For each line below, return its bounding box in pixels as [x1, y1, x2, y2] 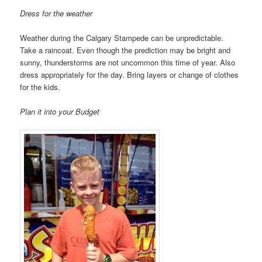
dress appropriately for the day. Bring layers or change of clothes [20, 68, 239, 80]
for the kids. [20, 81, 61, 92]
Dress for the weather [20, 7, 93, 19]
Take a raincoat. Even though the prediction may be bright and [20, 44, 231, 56]
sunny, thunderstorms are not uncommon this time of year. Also [20, 56, 236, 68]
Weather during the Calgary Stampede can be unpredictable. [20, 32, 224, 43]
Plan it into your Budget [20, 105, 100, 117]
